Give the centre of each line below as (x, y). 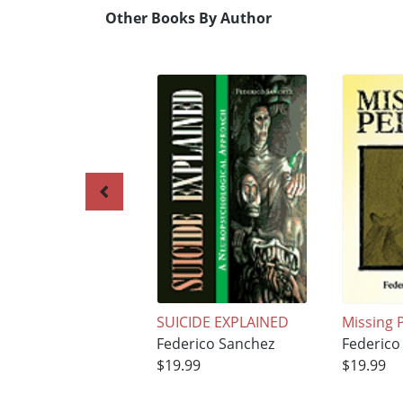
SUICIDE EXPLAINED (222, 322)
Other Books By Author (188, 18)
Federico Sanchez (215, 344)
